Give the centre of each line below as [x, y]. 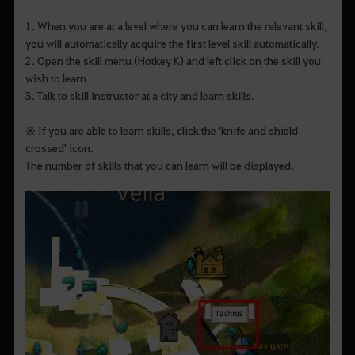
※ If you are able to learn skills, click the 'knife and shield [161, 130]
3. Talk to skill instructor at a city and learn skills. [139, 95]
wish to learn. [57, 78]
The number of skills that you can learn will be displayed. [159, 165]
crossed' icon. [59, 148]
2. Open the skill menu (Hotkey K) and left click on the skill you [173, 61]
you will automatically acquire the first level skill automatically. [172, 43]
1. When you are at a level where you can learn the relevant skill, [176, 26]
